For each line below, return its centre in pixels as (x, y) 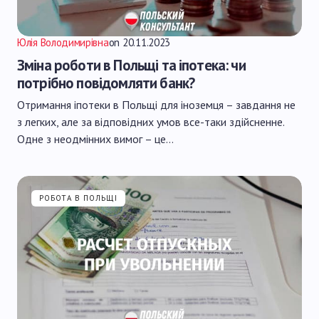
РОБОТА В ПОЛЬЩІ (79, 198)
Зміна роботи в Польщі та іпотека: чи (131, 65)
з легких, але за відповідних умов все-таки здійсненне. (151, 122)
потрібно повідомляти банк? (106, 83)
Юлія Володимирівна (63, 42)
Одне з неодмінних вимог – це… (95, 139)
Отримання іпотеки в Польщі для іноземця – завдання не (156, 105)
